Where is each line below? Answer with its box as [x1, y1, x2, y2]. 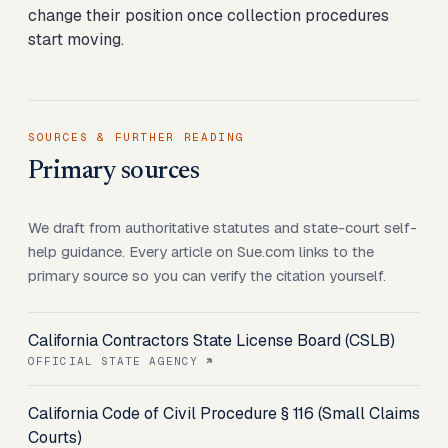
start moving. [28, 29, 124, 50]
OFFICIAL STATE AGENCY [28, 354, 199, 368]
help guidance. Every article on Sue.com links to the [28, 242, 374, 261]
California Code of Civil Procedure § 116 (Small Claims [28, 403, 420, 424]
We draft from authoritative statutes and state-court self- [28, 218, 417, 237]
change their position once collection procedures [28, 5, 389, 26]
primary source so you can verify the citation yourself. [28, 266, 386, 285]
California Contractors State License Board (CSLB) [28, 330, 395, 351]
